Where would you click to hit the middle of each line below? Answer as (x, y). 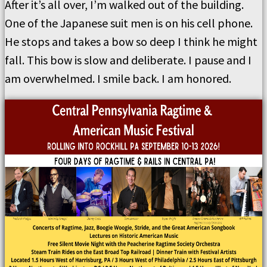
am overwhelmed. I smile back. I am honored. (118, 78)
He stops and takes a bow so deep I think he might (131, 41)
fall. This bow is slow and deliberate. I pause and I (128, 60)
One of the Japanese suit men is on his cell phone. (129, 23)
